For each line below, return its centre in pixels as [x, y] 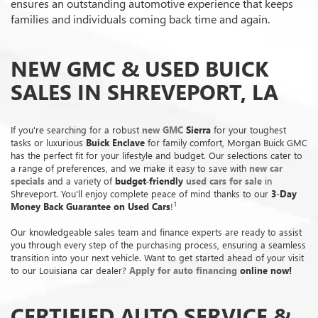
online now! [264, 270]
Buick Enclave [115, 143]
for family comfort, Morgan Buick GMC [226, 143]
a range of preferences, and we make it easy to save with [130, 168]
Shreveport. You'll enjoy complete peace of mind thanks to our [141, 194]
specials [28, 181]
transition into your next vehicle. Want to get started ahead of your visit [157, 258]
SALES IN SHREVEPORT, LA [144, 92]
